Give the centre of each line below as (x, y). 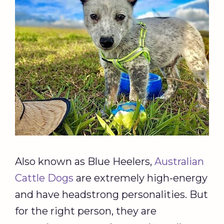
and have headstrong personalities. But (111, 194)
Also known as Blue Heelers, (85, 161)
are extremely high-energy (140, 178)
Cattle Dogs (44, 178)
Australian (179, 161)
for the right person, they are (86, 211)
